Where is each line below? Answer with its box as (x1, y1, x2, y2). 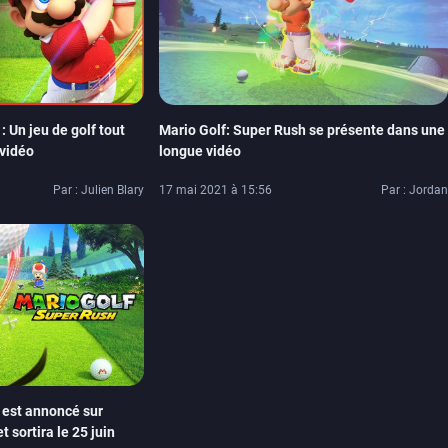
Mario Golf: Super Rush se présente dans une (159, 122, 446, 139)
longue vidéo (159, 143, 242, 160)
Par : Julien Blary (53, 182, 145, 197)
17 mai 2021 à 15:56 (159, 182, 273, 197)
